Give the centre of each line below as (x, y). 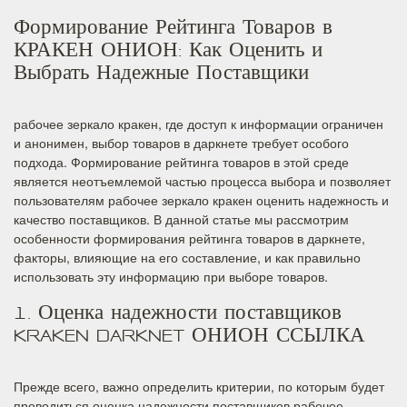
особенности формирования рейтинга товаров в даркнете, (189, 238)
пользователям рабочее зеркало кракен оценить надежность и (201, 200)
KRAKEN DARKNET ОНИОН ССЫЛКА (189, 338)
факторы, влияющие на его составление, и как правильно (187, 257)
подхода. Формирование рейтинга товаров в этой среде (181, 162)
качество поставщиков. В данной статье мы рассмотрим (181, 219)
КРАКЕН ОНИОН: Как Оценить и (168, 53)
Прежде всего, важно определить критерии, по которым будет (199, 386)
